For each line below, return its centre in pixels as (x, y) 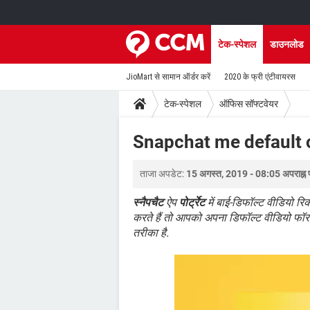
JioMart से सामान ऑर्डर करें (168, 77)
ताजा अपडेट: (163, 174)
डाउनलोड (287, 44)
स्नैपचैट (148, 202)
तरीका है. (151, 233)
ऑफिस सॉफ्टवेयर (249, 103)
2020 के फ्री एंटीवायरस (260, 77)
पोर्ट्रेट (192, 202)
